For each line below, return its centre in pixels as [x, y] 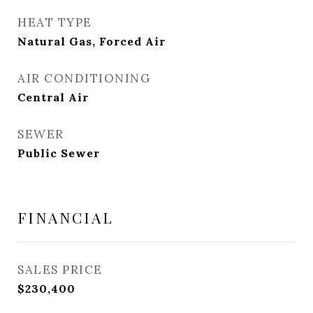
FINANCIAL [66, 217]
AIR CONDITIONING [84, 78]
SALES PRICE [60, 270]
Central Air [53, 97]
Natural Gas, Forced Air [92, 41]
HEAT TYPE [55, 22]
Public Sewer [59, 153]
